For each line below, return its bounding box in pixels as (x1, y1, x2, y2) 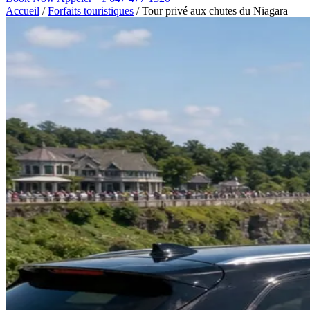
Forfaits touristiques (48, 5, 134, 17)
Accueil (6, 5, 39, 17)
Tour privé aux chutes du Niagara (142, 5, 288, 17)
